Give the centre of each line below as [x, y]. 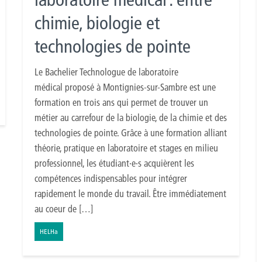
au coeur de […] [64, 208]
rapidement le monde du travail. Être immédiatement [130, 193]
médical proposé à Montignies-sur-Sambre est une [125, 87]
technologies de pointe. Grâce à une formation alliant [131, 132]
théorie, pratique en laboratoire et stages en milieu [126, 148]
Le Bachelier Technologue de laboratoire [106, 72]
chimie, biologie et [97, 23]
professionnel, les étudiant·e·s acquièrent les [114, 163]
